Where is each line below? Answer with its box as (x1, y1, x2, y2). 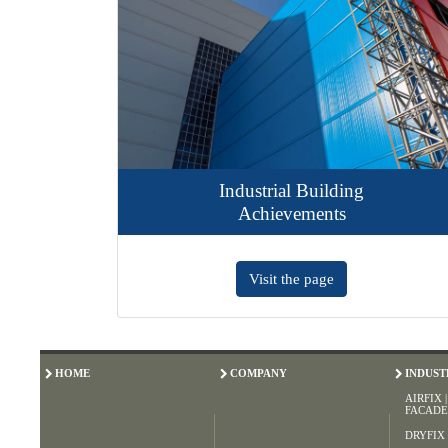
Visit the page (163, 269, 249, 287)
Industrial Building (133, 179, 279, 201)
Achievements (152, 202, 261, 224)
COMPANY (229, 366, 287, 379)
